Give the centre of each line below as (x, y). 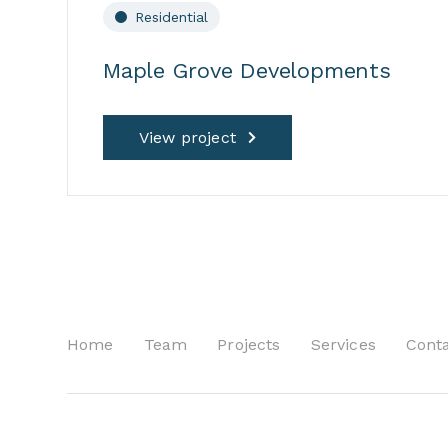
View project (187, 137)
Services (343, 344)
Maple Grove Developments (247, 70)
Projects (249, 344)
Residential (171, 16)
